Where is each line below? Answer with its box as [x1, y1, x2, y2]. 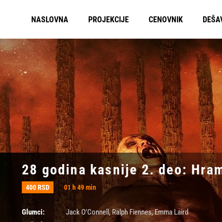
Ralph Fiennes [111, 208, 152, 217]
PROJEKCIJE [88, 14, 129, 24]
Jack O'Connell [65, 208, 109, 217]
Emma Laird [154, 208, 188, 217]
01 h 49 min [62, 183, 96, 192]
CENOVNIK [149, 14, 183, 24]
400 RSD [26, 183, 50, 192]
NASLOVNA [31, 14, 68, 24]
